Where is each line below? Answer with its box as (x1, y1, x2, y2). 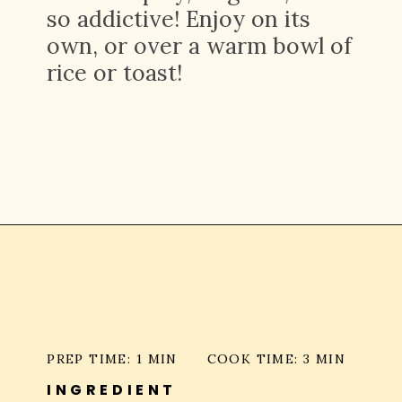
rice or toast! (47, 57, 183, 87)
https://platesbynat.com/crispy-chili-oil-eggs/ (102, 242, 372, 258)
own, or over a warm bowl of (47, 31, 353, 60)
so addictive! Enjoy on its (47, 4, 311, 33)
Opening (50, 242, 100, 258)
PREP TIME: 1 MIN (47, 351, 178, 368)
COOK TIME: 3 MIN (206, 351, 346, 368)
